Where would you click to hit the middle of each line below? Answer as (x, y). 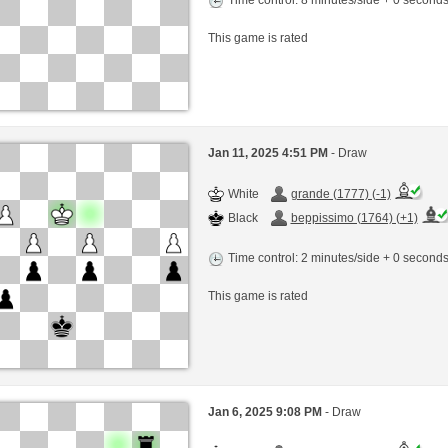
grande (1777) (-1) (340, 194)
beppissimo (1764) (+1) (354, 218)
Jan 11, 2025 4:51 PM (269, 153)
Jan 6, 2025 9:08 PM (266, 411)
